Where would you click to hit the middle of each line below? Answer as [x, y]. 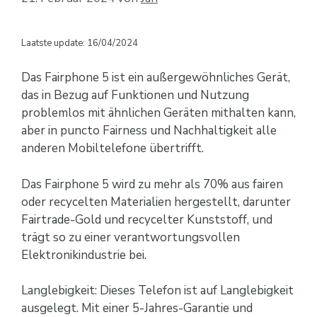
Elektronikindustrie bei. [84, 255]
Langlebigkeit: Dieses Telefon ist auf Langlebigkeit [157, 291]
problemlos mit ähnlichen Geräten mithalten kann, [158, 113]
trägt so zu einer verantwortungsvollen [131, 237]
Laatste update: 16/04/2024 [80, 43]
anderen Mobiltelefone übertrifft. [113, 149]
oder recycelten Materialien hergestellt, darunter [156, 202]
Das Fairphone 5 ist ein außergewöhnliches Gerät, [156, 78]
